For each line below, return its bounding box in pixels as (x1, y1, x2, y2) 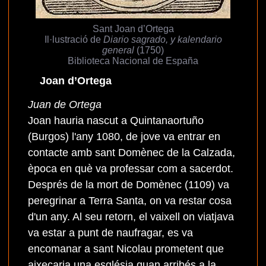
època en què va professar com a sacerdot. (28, 163, 233, 175)
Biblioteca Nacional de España (68, 55, 198, 66)
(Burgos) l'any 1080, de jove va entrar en (28, 131, 220, 143)
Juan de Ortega (28, 99, 102, 111)
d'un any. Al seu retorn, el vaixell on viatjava (28, 211, 234, 223)
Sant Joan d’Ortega (92, 23, 174, 34)
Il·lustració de (44, 34, 103, 45)
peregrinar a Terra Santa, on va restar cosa (28, 195, 232, 207)
